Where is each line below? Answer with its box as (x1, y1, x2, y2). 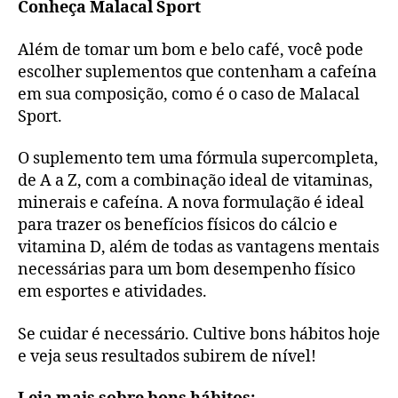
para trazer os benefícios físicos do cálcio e (18, 215, 338, 236)
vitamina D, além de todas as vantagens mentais (18, 237, 379, 259)
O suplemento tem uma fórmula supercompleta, (18, 148, 378, 170)
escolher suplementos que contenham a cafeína (18, 61, 377, 83)
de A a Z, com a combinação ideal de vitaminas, (18, 171, 373, 192)
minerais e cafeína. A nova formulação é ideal (18, 193, 364, 214)
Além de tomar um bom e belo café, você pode (18, 39, 363, 60)
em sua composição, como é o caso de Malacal (18, 84, 360, 105)
